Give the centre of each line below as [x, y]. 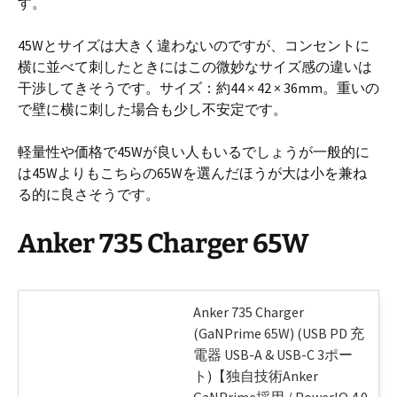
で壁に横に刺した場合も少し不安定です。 [152, 109]
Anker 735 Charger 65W [163, 244]
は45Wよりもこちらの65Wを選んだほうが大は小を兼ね [192, 173]
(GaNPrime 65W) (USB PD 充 [279, 333]
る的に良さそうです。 [89, 194]
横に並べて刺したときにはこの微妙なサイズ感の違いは [195, 66]
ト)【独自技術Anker [256, 376]
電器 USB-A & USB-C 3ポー [273, 354]
